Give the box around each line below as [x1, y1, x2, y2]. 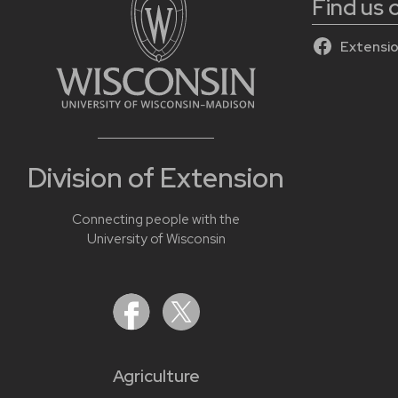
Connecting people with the [72, 210, 240, 228]
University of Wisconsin [86, 229, 226, 248]
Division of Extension [28, 160, 284, 196]
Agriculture [112, 364, 200, 387]
